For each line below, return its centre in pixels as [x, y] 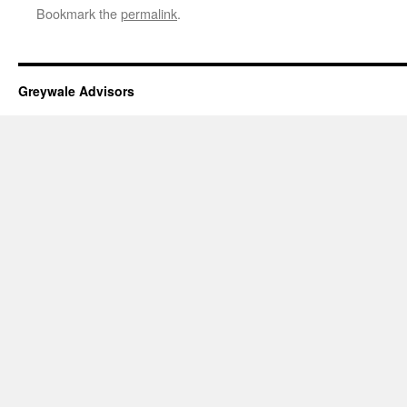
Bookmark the [79, 13]
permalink [149, 13]
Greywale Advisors [76, 91]
